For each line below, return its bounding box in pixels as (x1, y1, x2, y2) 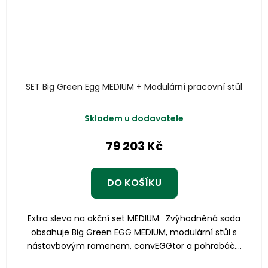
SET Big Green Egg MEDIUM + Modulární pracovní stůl (26, 81, 242, 93)
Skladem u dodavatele (84, 112, 184, 125)
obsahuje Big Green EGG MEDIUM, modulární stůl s (31, 226, 237, 239)
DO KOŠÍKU (106, 176, 162, 190)
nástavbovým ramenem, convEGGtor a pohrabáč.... (26, 240, 242, 252)
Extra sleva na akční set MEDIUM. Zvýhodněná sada (28, 212, 240, 225)
